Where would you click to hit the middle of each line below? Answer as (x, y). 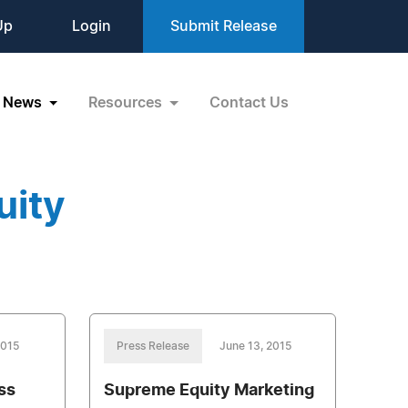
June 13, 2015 (255, 346)
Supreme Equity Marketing (209, 391)
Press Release (153, 346)
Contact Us (249, 102)
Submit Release (224, 26)
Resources (127, 102)
